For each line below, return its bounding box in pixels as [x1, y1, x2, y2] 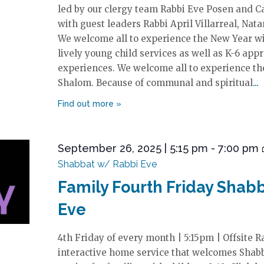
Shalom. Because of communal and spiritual [57, 77, 253, 88]
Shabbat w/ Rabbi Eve [57, 159, 157, 170]
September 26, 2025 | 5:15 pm [57, 142, 208, 154]
